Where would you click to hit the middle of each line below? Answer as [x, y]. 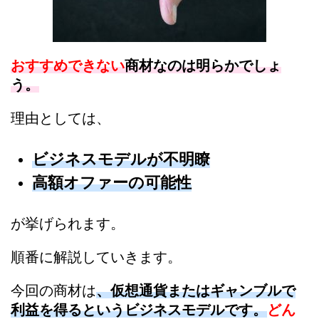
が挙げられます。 [68, 224]
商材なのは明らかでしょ [203, 66]
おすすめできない [68, 66]
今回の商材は [53, 291]
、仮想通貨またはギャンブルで [196, 291]
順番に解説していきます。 [96, 257]
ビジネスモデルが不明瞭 [121, 159]
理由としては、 [61, 119]
